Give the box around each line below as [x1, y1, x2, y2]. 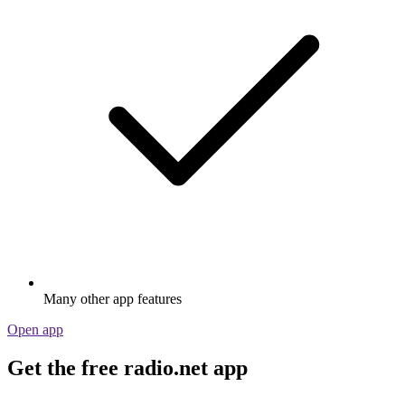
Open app [7, 322, 63, 338]
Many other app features [43, 291, 182, 307]
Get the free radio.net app [7, 356, 248, 381]
